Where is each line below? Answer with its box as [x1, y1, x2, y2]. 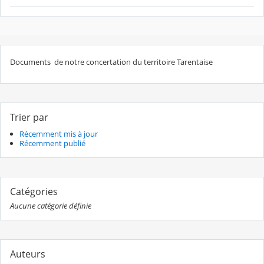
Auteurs [10, 247, 45, 260]
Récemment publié [19, 137, 85, 148]
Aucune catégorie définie [10, 200, 91, 211]
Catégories [10, 184, 58, 198]
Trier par [10, 111, 48, 124]
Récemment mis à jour [19, 128, 98, 139]
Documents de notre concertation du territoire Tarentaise [10, 56, 213, 67]
